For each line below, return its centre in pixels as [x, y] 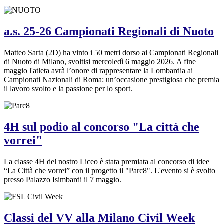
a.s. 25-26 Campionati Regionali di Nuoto [109, 32]
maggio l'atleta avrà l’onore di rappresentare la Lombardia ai [98, 71]
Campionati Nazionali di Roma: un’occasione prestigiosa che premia [112, 80]
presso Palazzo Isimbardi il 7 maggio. [63, 179]
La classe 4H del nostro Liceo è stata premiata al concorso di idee [107, 161]
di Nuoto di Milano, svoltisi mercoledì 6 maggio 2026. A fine [100, 62]
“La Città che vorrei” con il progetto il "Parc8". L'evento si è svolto [110, 170]
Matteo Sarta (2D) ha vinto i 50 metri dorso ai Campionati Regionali [111, 53]
